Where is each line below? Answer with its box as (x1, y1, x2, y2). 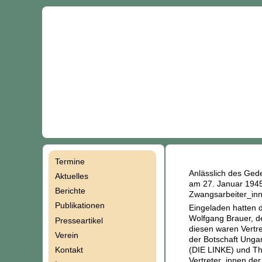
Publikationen (54, 201, 105, 211)
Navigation (52, 163, 93, 173)
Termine (54, 156, 85, 166)
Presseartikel (54, 215, 103, 225)
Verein (54, 230, 78, 240)
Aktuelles (54, 171, 88, 181)
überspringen (52, 192, 100, 202)
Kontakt (54, 245, 83, 254)
